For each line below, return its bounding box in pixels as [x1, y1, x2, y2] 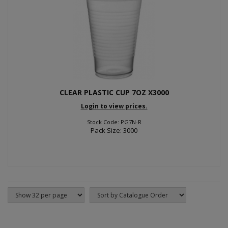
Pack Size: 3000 [91, 125, 137, 135]
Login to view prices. [80, 101, 148, 110]
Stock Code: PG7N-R [87, 118, 141, 126]
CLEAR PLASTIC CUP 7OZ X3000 [59, 88, 169, 97]
